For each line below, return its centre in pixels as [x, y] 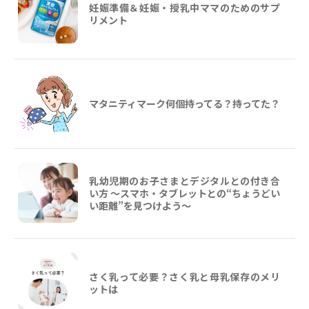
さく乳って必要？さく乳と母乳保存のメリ [185, 276]
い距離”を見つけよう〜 [140, 205]
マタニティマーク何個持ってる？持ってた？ [185, 103]
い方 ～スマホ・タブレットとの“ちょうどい [185, 193]
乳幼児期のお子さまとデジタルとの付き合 [185, 180]
